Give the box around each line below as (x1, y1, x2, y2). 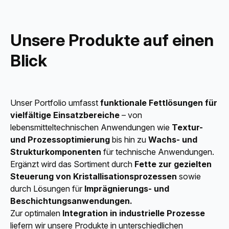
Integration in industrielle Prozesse (62, 208, 205, 219)
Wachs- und (148, 134, 197, 145)
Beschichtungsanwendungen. (10, 196, 132, 207)
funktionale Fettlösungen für (100, 98, 217, 108)
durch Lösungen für (10, 184, 84, 194)
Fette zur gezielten (134, 159, 212, 170)
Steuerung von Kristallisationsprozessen (10, 171, 177, 182)
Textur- (172, 122, 203, 133)
